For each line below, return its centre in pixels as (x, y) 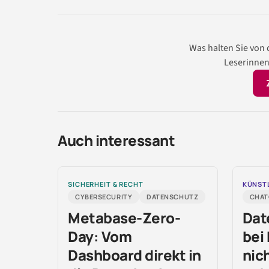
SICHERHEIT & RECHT (106, 184)
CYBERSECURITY (104, 196)
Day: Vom (100, 236)
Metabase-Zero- (124, 217)
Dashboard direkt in (134, 255)
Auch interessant (116, 140)
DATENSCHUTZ (173, 196)
